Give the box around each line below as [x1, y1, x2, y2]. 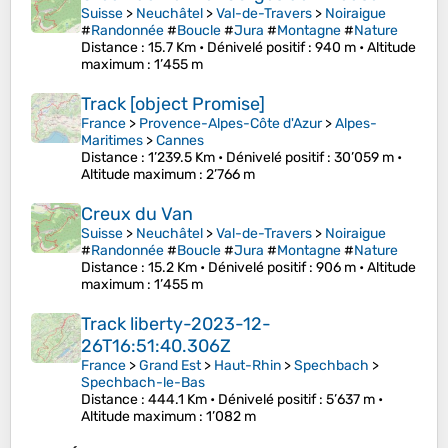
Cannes [156, 132, 204, 150]
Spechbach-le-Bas [81, 374, 205, 392]
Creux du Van [81, 203, 193, 226]
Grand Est [139, 357, 201, 375]
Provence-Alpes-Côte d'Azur [139, 115, 322, 133]
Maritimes [81, 132, 143, 150]
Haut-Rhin [214, 357, 281, 375]
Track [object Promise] [81, 93, 265, 116]
